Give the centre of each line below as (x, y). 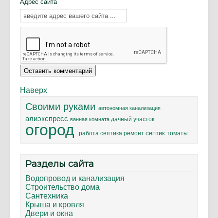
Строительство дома (63, 187)
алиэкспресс (48, 119)
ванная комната (91, 119)
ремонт (135, 134)
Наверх (34, 91)
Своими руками (62, 107)
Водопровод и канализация (75, 179)
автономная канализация (129, 108)
